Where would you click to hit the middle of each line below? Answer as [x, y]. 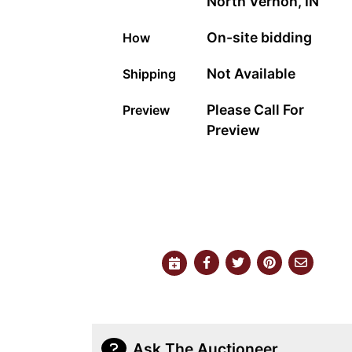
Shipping [149, 73]
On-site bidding [260, 37]
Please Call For [256, 109]
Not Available [251, 73]
